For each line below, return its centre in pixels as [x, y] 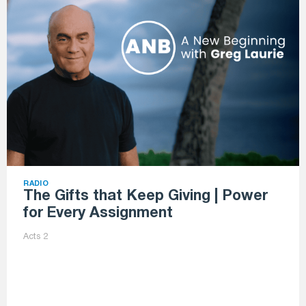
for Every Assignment [98, 214]
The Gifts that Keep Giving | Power [146, 197]
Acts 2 [36, 237]
